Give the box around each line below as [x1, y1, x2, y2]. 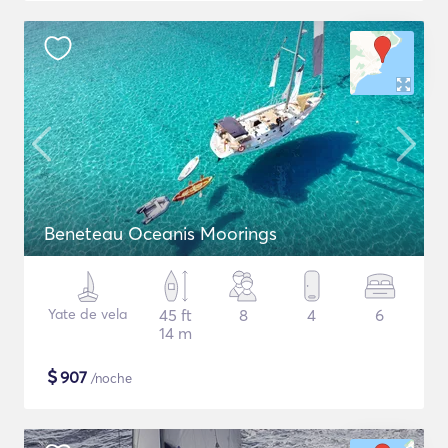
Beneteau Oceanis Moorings [44, 222, 277, 245]
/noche [87, 370, 132, 386]
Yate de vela [48, 305, 128, 323]
